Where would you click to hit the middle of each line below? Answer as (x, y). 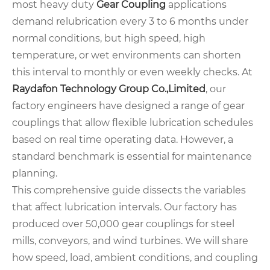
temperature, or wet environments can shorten (127, 55)
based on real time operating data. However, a (123, 140)
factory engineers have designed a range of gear (128, 106)
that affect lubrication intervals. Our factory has (124, 207)
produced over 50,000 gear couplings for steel (123, 224)
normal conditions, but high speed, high (109, 39)
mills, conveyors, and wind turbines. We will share (130, 241)
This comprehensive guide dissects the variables (129, 190)
